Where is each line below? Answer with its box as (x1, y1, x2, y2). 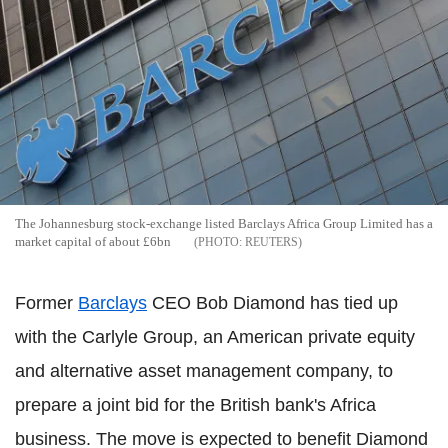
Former (15, 293, 78, 314)
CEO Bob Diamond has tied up (147, 293, 398, 314)
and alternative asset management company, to (15, 361, 393, 382)
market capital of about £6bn (15, 234, 171, 250)
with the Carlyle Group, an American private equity (15, 327, 415, 348)
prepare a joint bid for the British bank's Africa (15, 395, 376, 416)
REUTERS (245, 235, 298, 250)
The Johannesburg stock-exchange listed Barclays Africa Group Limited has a (15, 216, 433, 232)
